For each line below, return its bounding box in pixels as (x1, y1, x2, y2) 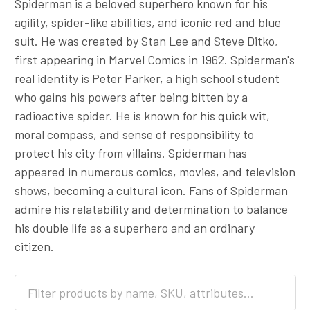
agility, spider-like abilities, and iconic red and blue (14, 15, 281, 30)
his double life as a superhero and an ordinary (14, 220, 255, 235)
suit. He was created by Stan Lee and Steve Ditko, (14, 33, 278, 48)
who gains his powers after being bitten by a (14, 89, 248, 104)
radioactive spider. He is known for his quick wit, (14, 108, 270, 123)
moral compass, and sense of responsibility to (14, 127, 254, 142)
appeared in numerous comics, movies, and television (14, 164, 295, 179)
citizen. (14, 239, 54, 254)
